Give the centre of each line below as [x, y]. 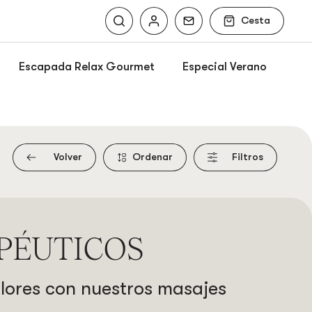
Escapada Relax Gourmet [86, 67]
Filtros [248, 157]
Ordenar [153, 157]
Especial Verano [224, 67]
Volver [68, 157]
